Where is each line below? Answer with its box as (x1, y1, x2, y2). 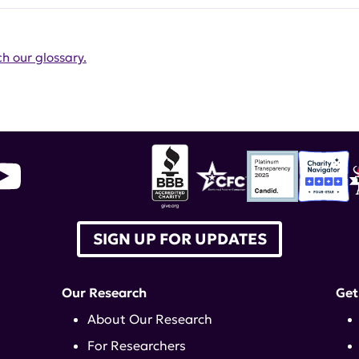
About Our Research (87, 311, 213, 328)
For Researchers (87, 337, 187, 354)
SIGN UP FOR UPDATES (92, 229, 267, 249)
